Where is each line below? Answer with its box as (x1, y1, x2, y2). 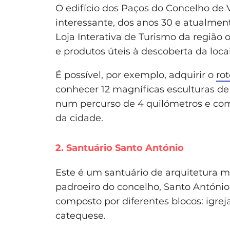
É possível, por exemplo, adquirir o (55, 69, 216, 81)
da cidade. (55, 112, 103, 124)
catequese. (55, 209, 106, 221)
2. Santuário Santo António (55, 142, 184, 154)
